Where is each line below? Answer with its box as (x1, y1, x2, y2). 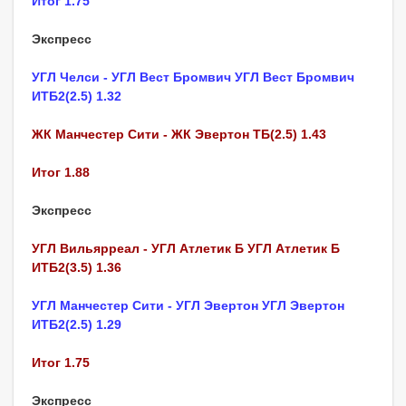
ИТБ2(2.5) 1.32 (32, 88, 121, 103)
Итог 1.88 (32, 164, 90, 179)
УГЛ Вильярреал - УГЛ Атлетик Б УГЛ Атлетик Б (32, 240, 340, 256)
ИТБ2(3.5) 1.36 (32, 259, 121, 275)
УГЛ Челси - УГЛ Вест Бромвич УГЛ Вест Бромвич (32, 69, 354, 84)
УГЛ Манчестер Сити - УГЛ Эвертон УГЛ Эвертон (32, 297, 344, 313)
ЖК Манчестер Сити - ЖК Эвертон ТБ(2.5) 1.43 (32, 126, 326, 141)
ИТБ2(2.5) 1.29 (32, 316, 121, 332)
